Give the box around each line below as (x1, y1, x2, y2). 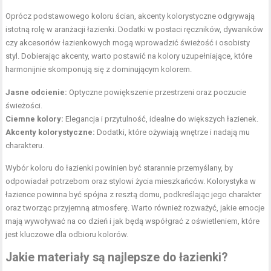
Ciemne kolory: (5, 114, 64, 123)
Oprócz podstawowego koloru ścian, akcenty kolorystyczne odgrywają (5, 11, 255, 21)
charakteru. (5, 140, 45, 150)
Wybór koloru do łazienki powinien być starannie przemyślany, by (5, 163, 233, 172)
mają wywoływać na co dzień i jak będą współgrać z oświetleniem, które (5, 216, 260, 226)
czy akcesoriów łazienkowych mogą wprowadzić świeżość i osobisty (5, 38, 250, 47)
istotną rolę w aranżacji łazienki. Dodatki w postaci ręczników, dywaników (5, 24, 264, 34)
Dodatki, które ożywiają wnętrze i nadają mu (95, 127, 250, 137)
